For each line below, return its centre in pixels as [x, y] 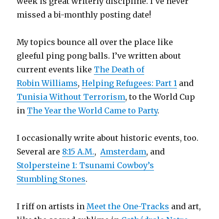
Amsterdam [123, 151]
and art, [185, 206]
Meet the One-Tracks [128, 206]
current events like [55, 69]
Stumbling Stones [51, 179]
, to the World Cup [160, 97]
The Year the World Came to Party [92, 110]
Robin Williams [47, 83]
